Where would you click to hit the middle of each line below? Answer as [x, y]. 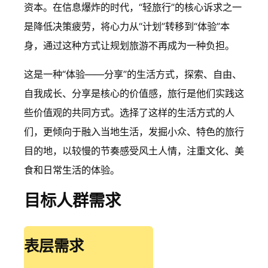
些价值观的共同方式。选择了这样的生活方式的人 [129, 112]
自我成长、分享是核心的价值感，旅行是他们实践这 [134, 93]
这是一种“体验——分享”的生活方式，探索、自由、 [133, 74]
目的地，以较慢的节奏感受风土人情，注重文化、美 [134, 150]
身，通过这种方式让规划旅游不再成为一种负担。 [129, 45]
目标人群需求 [72, 201]
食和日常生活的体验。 [72, 170]
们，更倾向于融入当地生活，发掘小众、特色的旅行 [134, 131]
